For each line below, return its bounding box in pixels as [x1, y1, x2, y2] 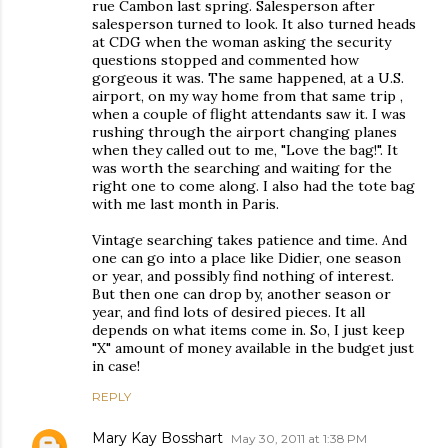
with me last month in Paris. [92, 194, 279, 213]
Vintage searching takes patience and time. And [92, 230, 407, 249]
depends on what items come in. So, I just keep [92, 320, 405, 339]
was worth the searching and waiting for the [92, 158, 392, 177]
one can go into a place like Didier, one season [92, 248, 401, 267]
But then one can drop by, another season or [92, 284, 391, 303]
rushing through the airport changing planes [92, 122, 397, 141]
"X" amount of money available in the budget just [92, 338, 414, 357]
